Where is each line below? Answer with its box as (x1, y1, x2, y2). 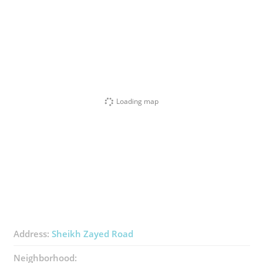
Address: (13, 228, 52, 240)
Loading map (116, 96, 159, 106)
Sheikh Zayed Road (51, 228, 133, 240)
